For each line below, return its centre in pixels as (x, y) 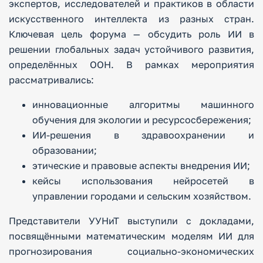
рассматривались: (51, 80)
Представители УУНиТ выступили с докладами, (131, 221)
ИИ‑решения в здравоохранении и (143, 135)
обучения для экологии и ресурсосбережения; (142, 120)
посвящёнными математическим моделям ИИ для (131, 236)
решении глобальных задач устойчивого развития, (131, 49)
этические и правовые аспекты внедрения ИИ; (141, 166)
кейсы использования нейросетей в (143, 181)
